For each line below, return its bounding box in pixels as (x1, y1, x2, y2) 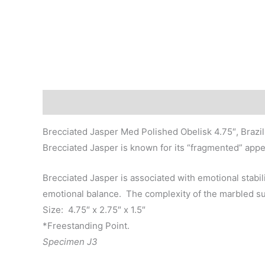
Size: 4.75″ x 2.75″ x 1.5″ (43, 204, 146, 215)
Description (43, 96, 92, 108)
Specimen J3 (43, 236, 98, 247)
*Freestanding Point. (43, 220, 130, 231)
